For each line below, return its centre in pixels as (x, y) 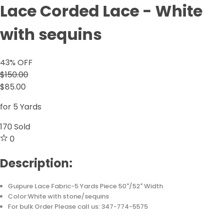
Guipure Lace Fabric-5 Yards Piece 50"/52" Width (86, 186)
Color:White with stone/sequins (59, 197)
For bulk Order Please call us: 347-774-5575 (78, 207)
